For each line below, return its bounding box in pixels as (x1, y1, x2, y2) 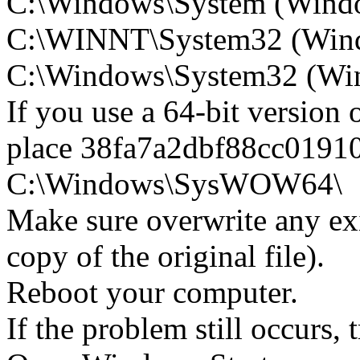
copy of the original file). (6, 238, 325, 273)
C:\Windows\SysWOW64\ (6, 166, 342, 201)
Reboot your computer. (6, 274, 298, 309)
